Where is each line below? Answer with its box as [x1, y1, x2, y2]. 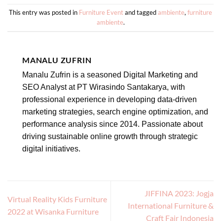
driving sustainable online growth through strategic [22, 132, 198, 141]
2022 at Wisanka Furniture [7, 207, 99, 217]
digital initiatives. [22, 144, 80, 153]
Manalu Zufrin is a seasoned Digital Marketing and [22, 70, 198, 79]
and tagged [123, 8, 158, 16]
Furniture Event [79, 8, 123, 16]
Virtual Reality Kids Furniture [7, 194, 107, 204]
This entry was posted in [9, 8, 79, 16]
